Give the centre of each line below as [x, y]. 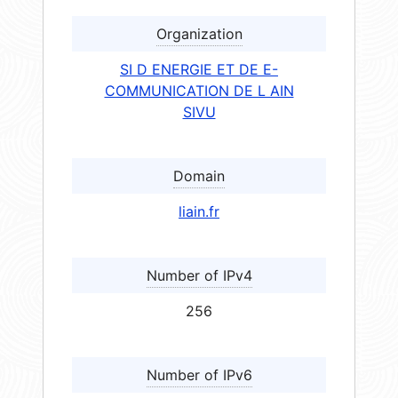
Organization [199, 34]
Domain [199, 176]
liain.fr [199, 212]
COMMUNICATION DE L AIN [199, 91]
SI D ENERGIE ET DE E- [199, 70]
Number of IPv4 [199, 276]
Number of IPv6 [199, 375]
